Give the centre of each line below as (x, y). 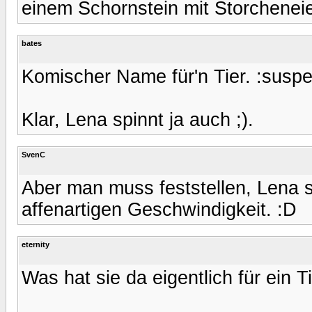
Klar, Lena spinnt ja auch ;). (138, 119)
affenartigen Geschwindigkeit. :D (159, 209)
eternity (36, 244)
